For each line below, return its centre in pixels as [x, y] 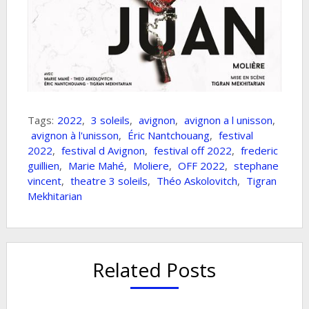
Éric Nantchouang [168, 136]
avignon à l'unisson [74, 136]
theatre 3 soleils [109, 181]
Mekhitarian [54, 196]
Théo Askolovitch [197, 181]
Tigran [261, 181]
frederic [259, 151]
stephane [256, 166]
